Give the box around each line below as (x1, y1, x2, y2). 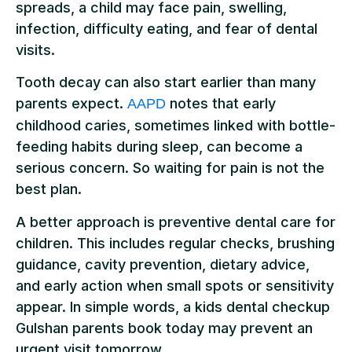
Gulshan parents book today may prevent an (16, 319, 313, 336)
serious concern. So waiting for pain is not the (16, 159, 324, 177)
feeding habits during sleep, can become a (16, 138, 302, 156)
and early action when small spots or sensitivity (16, 277, 334, 294)
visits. (16, 41, 55, 58)
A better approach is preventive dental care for (16, 213, 335, 230)
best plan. (16, 181, 82, 198)
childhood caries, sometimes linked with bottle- (16, 117, 335, 134)
